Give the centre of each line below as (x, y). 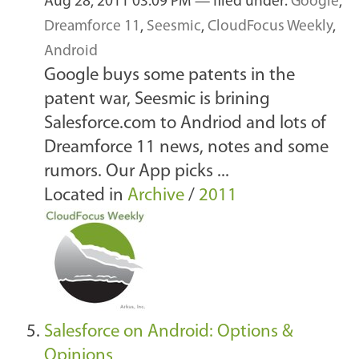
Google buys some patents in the (169, 76)
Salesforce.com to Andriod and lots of (185, 124)
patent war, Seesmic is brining (157, 100)
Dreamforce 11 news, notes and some (186, 148)
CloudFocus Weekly (270, 27)
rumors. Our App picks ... (137, 172)
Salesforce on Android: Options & (169, 333)
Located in (84, 196)
